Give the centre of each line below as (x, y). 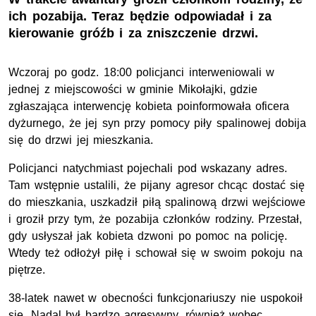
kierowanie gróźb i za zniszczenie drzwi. (133, 34)
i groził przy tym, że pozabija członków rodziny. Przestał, (156, 219)
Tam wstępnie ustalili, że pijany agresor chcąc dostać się (157, 186)
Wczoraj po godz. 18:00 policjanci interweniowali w (142, 73)
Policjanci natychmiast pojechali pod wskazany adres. (148, 169)
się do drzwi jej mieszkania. (81, 140)
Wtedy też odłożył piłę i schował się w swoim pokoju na (156, 253)
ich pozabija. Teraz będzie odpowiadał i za (140, 17)
